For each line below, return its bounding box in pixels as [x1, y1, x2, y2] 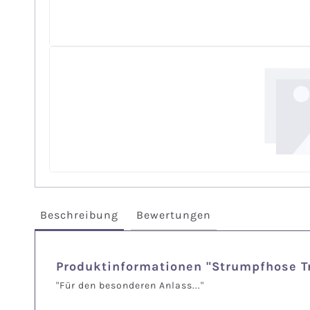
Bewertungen [136, 208, 211, 221]
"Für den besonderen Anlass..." [56, 279, 204, 291]
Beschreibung [40, 208, 118, 221]
